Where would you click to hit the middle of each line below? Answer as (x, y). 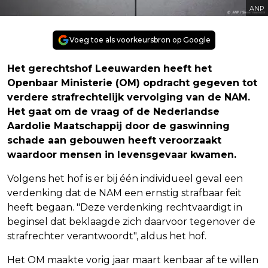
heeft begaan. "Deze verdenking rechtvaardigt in (125, 207)
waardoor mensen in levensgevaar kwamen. (122, 154)
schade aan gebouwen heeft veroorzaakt (114, 140)
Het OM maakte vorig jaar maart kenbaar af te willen (133, 260)
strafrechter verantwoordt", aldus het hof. (107, 236)
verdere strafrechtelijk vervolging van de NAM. (129, 97)
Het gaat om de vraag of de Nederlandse (113, 111)
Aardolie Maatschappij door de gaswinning (118, 126)
